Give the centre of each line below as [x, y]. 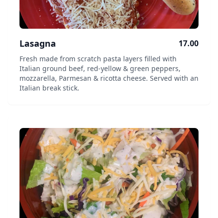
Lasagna [38, 43]
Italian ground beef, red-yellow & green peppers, [100, 68]
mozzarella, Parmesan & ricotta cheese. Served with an [109, 78]
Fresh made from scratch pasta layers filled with [98, 59]
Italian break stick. [49, 88]
